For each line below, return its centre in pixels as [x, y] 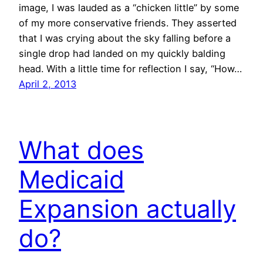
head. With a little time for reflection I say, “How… [130, 69]
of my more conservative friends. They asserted [128, 23]
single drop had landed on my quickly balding [122, 54]
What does [81, 150]
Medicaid [72, 180]
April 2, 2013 [48, 84]
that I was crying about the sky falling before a [125, 38]
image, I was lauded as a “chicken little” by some [129, 8]
